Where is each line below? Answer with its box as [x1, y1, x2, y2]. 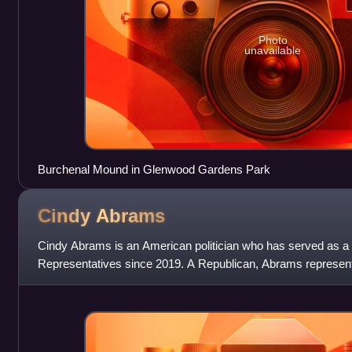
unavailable [244, 44, 302, 57]
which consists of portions [37, 275, 170, 289]
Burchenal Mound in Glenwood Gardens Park [37, 163, 270, 177]
